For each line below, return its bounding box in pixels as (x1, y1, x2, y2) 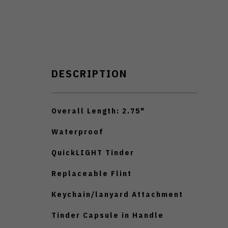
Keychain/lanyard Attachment (51, 189, 183, 199)
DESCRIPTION (51, 66, 127, 80)
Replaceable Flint (51, 168, 132, 178)
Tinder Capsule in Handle (51, 210, 164, 220)
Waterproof (51, 126, 104, 136)
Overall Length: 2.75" (51, 105, 145, 116)
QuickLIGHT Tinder (51, 147, 134, 157)
